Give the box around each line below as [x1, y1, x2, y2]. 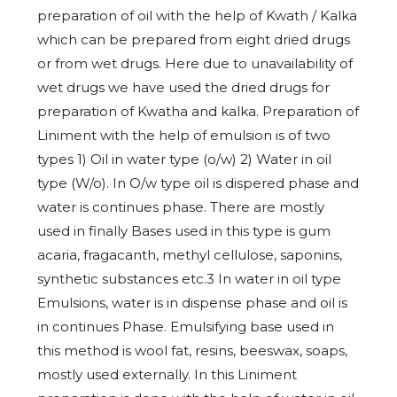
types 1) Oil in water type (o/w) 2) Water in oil [37, 150, 331, 167]
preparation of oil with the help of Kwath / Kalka [37, 6, 357, 24]
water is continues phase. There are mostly [37, 198, 324, 215]
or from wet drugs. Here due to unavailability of [37, 54, 353, 72]
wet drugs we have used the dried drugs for [37, 78, 330, 96]
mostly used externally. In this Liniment [37, 365, 297, 383]
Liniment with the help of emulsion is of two [37, 126, 331, 144]
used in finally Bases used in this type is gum [37, 222, 331, 239]
